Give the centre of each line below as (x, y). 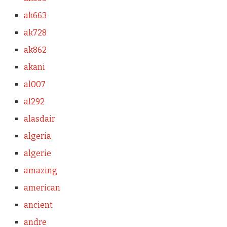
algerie (37, 153)
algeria (37, 136)
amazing (40, 171)
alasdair (39, 119)
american (42, 188)
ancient (38, 205)
